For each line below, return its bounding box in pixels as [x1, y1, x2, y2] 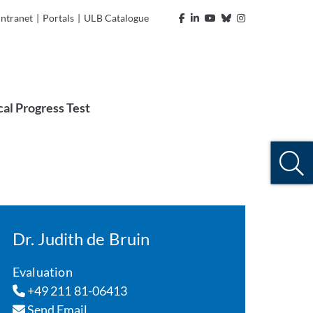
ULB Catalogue [84, 12, 149, 24]
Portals [43, 12, 75, 24]
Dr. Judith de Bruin [12, 228, 150, 249]
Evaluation [12, 264, 73, 279]
